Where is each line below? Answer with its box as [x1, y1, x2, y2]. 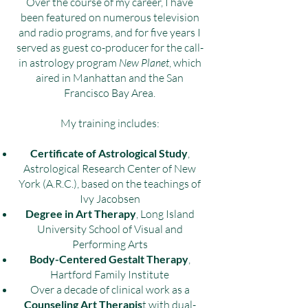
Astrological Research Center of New [23, 162, 196, 175]
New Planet [118, 56, 169, 69]
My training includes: [60, 116, 159, 130]
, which [168, 56, 201, 69]
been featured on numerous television [20, 10, 199, 24]
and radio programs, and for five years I [19, 25, 201, 39]
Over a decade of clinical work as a [30, 283, 190, 296]
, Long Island [135, 207, 195, 221]
